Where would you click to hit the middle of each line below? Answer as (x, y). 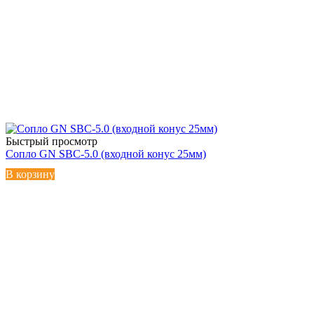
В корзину (30, 174)
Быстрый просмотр (52, 141)
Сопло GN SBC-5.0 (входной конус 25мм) (106, 153)
